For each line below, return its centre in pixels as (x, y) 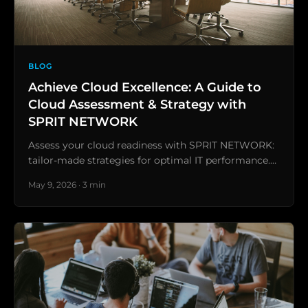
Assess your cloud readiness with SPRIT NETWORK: (151, 145)
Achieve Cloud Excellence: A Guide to (145, 88)
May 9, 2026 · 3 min (67, 185)
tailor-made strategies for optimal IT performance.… (152, 161)
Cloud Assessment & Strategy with (137, 105)
